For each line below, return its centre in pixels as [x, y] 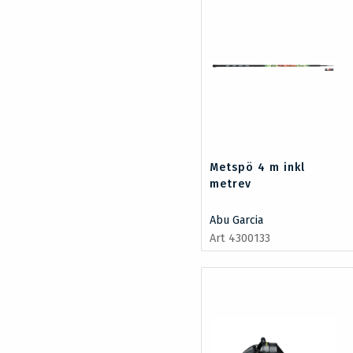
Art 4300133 [240, 239]
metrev [231, 184]
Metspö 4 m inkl [258, 168]
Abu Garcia [237, 221]
